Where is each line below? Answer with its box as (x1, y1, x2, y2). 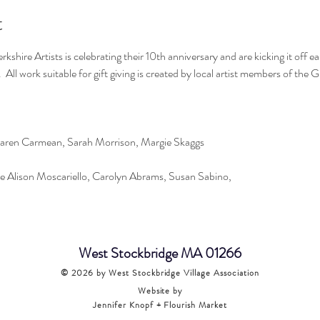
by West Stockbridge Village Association (93, 266, 259, 279)
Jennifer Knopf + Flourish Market (92, 299, 228, 311)
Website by (137, 284, 183, 297)
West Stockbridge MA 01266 (78, 243, 241, 264)
